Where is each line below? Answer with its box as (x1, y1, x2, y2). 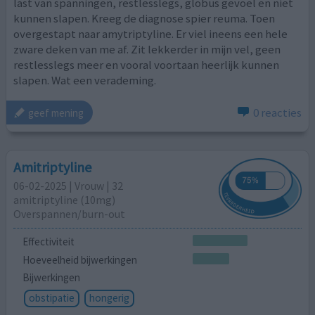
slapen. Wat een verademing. (13, 72, 157, 88)
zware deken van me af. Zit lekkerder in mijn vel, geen (13, 41, 281, 57)
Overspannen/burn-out (13, 206, 126, 221)
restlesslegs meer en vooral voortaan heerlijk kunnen (13, 56, 280, 72)
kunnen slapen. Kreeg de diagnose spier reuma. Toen (13, 10, 276, 26)
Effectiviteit (22, 234, 75, 248)
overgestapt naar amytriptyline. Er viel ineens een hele (13, 25, 288, 41)
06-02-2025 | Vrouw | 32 (13, 178, 124, 193)
